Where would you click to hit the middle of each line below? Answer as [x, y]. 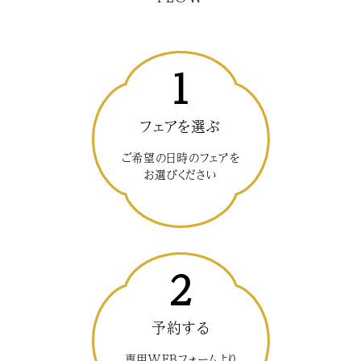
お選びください [180, 174]
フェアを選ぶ [180, 127]
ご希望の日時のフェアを [180, 158]
